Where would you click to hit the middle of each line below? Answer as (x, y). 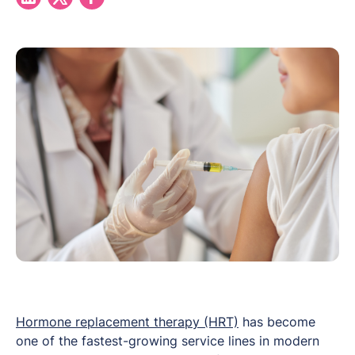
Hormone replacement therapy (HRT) (127, 321)
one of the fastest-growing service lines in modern (168, 340)
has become (277, 321)
